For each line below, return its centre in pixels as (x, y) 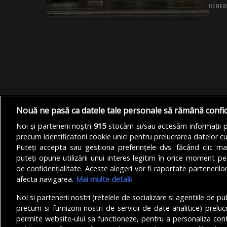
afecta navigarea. (45, 179)
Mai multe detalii (104, 179)
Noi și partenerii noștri (55, 126)
